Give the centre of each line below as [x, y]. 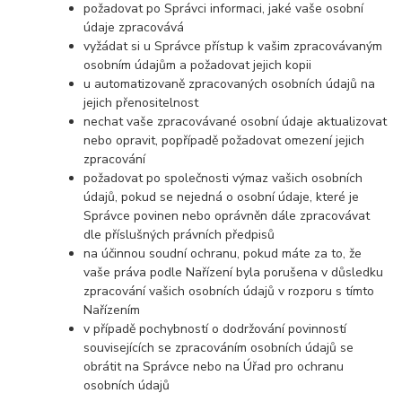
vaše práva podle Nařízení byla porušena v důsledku [234, 273]
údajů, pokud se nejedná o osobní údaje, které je [222, 197]
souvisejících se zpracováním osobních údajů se [219, 348]
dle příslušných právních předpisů [179, 235]
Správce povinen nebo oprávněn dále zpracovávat [227, 216]
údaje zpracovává [134, 28]
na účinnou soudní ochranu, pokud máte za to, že [223, 254]
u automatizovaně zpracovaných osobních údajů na [230, 84]
